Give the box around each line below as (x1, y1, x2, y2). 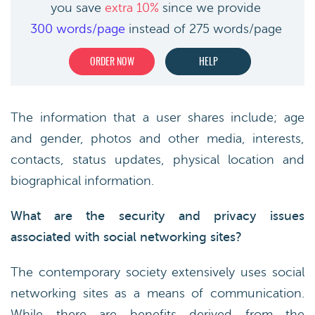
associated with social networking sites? (11, 230, 241, 244)
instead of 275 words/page (124, 22, 282, 36)
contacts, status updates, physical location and (11, 153, 304, 167)
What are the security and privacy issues (11, 209, 304, 223)
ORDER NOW (89, 58, 134, 67)
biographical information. (11, 174, 154, 188)
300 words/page (30, 22, 125, 36)
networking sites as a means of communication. (11, 286, 304, 300)
